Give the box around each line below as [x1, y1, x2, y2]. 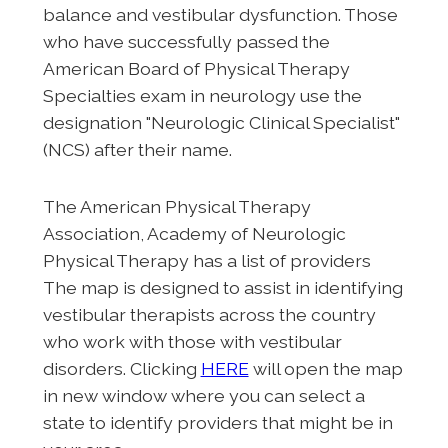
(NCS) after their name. [42, 138, 232, 160]
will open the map [248, 357, 403, 379]
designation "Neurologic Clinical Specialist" [42, 111, 400, 133]
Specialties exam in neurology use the [42, 84, 362, 106]
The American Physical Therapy [42, 195, 311, 217]
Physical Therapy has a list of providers [42, 249, 375, 271]
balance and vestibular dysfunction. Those [42, 3, 398, 25]
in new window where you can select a [42, 384, 365, 406]
